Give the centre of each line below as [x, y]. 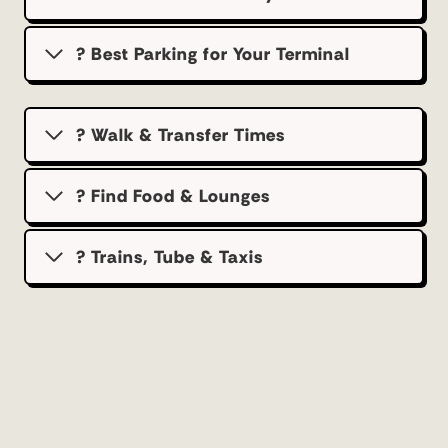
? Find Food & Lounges [173, 195]
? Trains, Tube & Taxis [169, 256]
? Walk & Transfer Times [180, 134]
